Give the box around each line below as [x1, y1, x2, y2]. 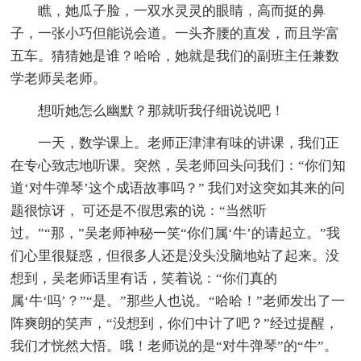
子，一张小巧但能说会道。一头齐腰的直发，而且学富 [10, 25, 340, 41]
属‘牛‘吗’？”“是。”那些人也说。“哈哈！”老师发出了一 [10, 293, 346, 309]
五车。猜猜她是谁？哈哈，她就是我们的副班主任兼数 [10, 48, 340, 64]
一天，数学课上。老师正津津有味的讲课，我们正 [38, 135, 340, 151]
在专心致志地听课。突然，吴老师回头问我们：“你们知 [10, 157, 346, 173]
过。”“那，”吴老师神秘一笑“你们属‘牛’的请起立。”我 [10, 225, 341, 241]
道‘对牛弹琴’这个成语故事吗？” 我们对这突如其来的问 [10, 180, 346, 196]
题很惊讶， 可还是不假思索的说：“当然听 [10, 202, 268, 218]
